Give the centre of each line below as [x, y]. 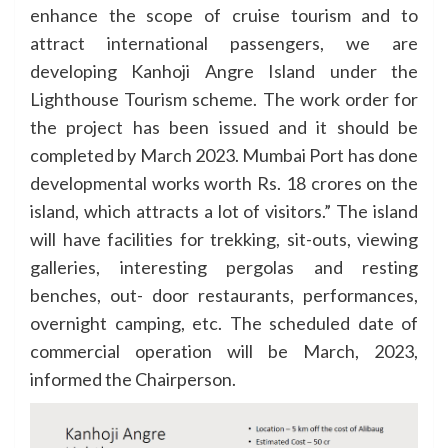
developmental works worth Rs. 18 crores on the [224, 182]
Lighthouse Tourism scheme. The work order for [224, 98]
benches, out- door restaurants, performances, [224, 294]
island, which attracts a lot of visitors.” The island [224, 210]
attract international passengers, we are [224, 42]
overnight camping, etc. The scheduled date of [224, 322]
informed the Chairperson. [133, 378]
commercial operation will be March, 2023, [224, 350]
